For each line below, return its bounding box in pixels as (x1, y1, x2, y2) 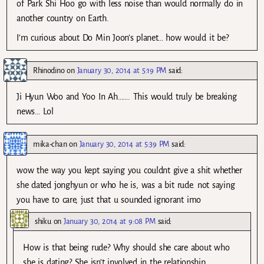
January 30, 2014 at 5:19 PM (77, 65, 167, 75)
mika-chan (33, 139, 67, 148)
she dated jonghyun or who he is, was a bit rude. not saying (16, 180, 235, 190)
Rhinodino (33, 65, 65, 75)
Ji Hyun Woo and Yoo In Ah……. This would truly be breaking (16, 91, 237, 101)
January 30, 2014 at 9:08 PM (64, 216, 156, 226)
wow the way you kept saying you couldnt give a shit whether (16, 165, 242, 175)
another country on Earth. (16, 13, 109, 23)
